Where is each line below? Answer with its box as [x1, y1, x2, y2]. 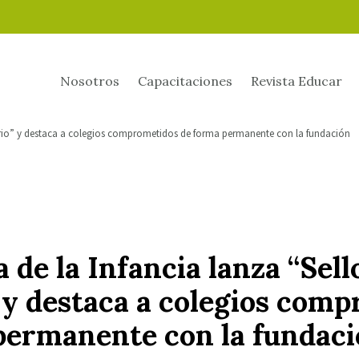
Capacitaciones [138, 73, 232, 89]
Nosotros [60, 73, 119, 89]
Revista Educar [251, 73, 342, 89]
